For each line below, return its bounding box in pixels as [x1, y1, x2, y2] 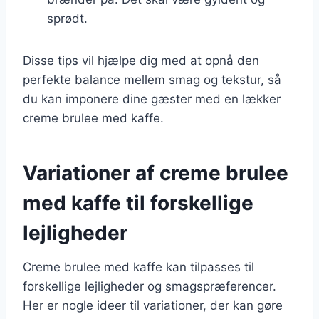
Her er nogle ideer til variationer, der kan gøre [23, 298, 283, 313]
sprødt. [47, 11, 88, 26]
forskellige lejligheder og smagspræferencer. [23, 278, 276, 293]
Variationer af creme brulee [23, 160, 288, 185]
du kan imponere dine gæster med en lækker [23, 91, 281, 106]
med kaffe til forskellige [23, 190, 253, 215]
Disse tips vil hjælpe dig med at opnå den [23, 53, 259, 68]
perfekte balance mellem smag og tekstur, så [23, 72, 281, 87]
